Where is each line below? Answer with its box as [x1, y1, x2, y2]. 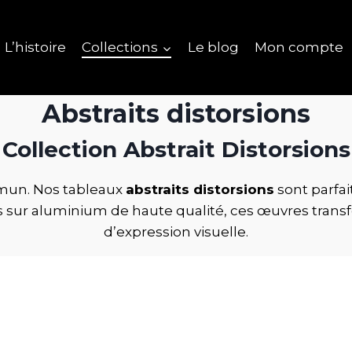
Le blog [187, 39, 239, 55]
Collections [82, 39, 159, 55]
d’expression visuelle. [104, 224, 248, 240]
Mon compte [255, 39, 344, 55]
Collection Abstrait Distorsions [2, 136, 350, 163]
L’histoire [4, 39, 66, 55]
